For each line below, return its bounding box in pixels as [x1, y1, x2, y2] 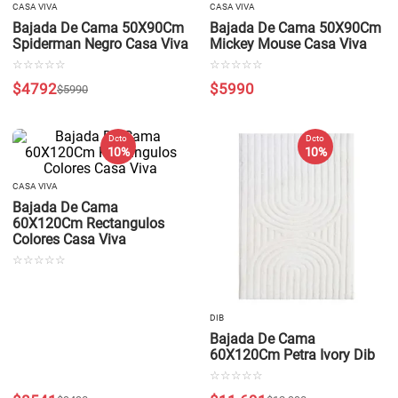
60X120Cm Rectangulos [12, 215, 164, 233]
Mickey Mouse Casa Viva [210, 35, 367, 52]
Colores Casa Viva [12, 231, 126, 249]
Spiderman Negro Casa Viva [12, 35, 188, 52]
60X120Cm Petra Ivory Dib [210, 346, 375, 364]
